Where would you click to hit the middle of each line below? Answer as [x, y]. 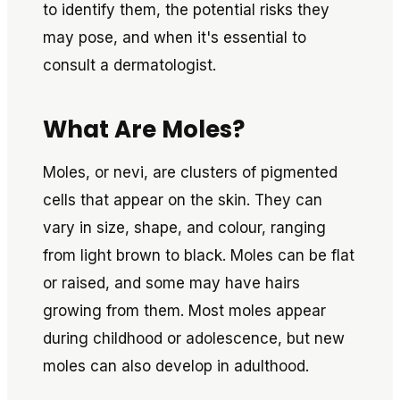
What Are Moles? [144, 129]
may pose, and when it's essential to [175, 37]
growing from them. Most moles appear [184, 311]
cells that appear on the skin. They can [183, 200]
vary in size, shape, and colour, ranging [184, 228]
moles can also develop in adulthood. [176, 366]
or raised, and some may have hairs [171, 283]
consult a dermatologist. [129, 65]
